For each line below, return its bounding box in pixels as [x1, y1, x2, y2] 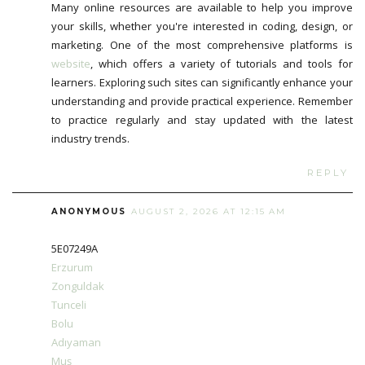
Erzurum [51, 260, 93, 275]
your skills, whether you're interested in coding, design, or [51, 19, 353, 33]
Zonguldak [51, 279, 104, 294]
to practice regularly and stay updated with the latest [51, 112, 353, 127]
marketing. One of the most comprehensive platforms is [51, 37, 353, 52]
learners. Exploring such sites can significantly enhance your [51, 75, 353, 90]
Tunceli [51, 297, 86, 313]
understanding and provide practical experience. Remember [51, 94, 353, 108]
